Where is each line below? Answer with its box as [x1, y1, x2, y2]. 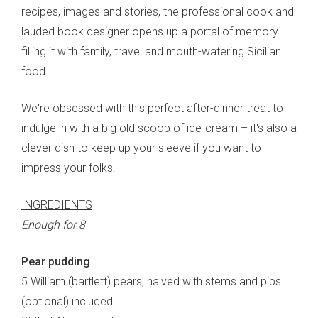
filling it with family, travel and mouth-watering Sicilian [21, 45, 281, 59]
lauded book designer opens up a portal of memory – [21, 25, 288, 39]
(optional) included [21, 295, 113, 309]
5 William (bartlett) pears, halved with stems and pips [21, 275, 281, 289]
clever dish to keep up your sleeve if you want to [21, 141, 261, 155]
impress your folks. [21, 161, 116, 175]
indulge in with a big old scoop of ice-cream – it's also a [21, 121, 297, 136]
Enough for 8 [21, 218, 85, 232]
